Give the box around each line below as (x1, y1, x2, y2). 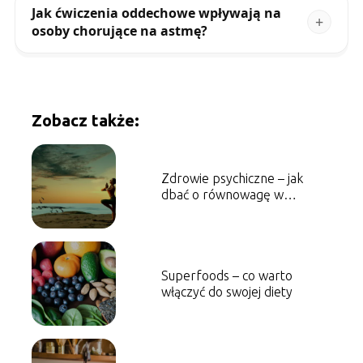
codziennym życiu (160, 203, 260, 219)
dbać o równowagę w (160, 187, 284, 203)
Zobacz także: (31, 111, 139, 130)
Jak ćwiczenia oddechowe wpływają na (31, 4, 281, 23)
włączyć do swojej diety (160, 284, 293, 300)
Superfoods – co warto (160, 268, 293, 284)
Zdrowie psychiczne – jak (160, 171, 303, 186)
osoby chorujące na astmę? (31, 22, 207, 41)
